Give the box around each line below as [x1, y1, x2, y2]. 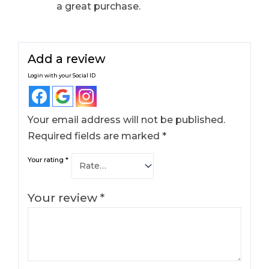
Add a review [28, 51, 106, 66]
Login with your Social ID [28, 71, 96, 79]
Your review [28, 190, 101, 205]
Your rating [28, 156, 66, 164]
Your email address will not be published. [28, 113, 226, 125]
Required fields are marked [28, 130, 163, 142]
